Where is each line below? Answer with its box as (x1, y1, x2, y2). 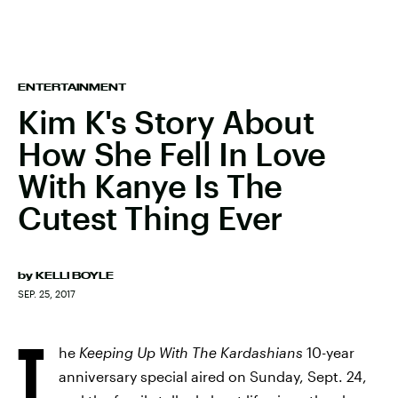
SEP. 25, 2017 (18, 288, 76, 299)
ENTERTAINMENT (18, 82, 126, 92)
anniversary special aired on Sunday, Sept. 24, (59, 368, 367, 385)
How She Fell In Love (18, 135, 326, 172)
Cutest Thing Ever (18, 199, 283, 236)
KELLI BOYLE (36, 270, 114, 281)
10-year (303, 344, 354, 361)
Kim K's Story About (18, 103, 314, 140)
